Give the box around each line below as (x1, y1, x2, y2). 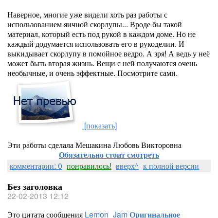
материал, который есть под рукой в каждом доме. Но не (7, 28, 196, 39)
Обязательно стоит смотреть (59, 149, 159, 160)
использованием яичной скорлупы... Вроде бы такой (7, 18, 182, 30)
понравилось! (67, 160, 111, 171)
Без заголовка (7, 180, 62, 193)
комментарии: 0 (10, 160, 62, 171)
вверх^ (116, 160, 139, 171)
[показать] (84, 120, 117, 131)
